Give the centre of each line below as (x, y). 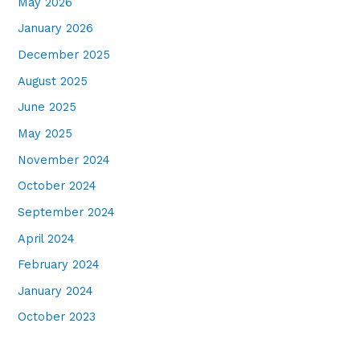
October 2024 (57, 186)
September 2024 (67, 212)
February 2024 (59, 265)
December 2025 (64, 55)
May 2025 (45, 133)
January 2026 (56, 29)
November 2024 (64, 160)
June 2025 (47, 107)
